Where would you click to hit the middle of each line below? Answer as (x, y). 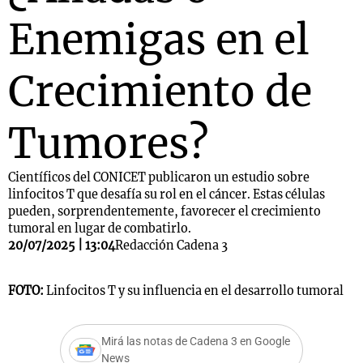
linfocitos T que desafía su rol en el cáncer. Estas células (167, 194)
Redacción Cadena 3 (171, 246)
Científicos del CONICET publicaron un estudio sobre (159, 177)
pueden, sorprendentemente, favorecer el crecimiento (164, 211)
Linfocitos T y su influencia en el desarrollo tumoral (195, 291)
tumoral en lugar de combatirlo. (100, 228)
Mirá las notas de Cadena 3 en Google (196, 342)
